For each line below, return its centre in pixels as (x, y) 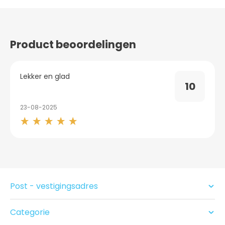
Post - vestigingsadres (54, 186)
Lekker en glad (45, 76)
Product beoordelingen (73, 44)
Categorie (30, 212)
